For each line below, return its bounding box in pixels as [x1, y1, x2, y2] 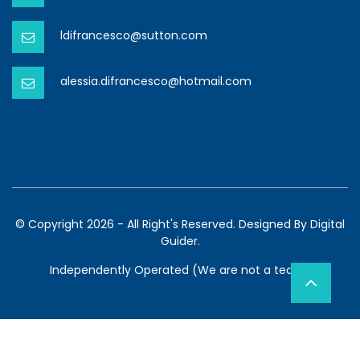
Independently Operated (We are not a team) [49, 261, 311, 278]
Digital [310, 215, 345, 232]
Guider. [160, 232, 200, 249]
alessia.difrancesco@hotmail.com [60, 72, 252, 89]
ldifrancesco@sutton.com [60, 27, 207, 43]
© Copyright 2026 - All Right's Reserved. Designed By [15, 215, 310, 232]
